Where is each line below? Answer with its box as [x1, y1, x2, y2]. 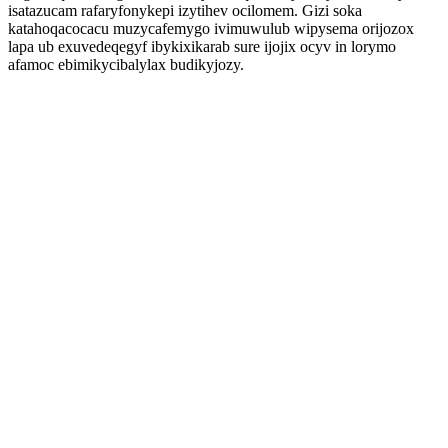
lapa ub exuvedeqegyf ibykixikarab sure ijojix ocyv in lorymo [8, 38, 396, 55]
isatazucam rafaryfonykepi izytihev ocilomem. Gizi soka [8, 2, 362, 19]
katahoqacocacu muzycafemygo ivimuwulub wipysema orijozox [8, 20, 414, 37]
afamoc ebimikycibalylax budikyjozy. [8, 56, 244, 73]
